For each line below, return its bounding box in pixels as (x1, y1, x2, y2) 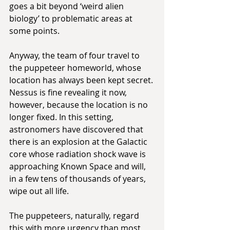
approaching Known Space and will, (9, 161, 148, 172)
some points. (9, 25, 60, 37)
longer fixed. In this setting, (9, 111, 116, 123)
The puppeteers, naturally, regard (9, 210, 141, 222)
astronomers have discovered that (9, 124, 145, 136)
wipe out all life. (9, 185, 69, 197)
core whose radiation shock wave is (9, 148, 148, 160)
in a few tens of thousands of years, (9, 173, 148, 185)
